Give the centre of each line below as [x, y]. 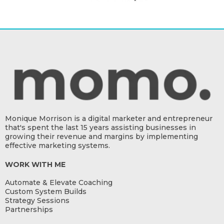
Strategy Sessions [37, 200]
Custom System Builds [46, 191]
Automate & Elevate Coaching [59, 182]
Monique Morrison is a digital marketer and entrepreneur [109, 118]
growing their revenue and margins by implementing [101, 136]
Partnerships [29, 209]
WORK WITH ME [35, 164]
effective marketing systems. [57, 145]
